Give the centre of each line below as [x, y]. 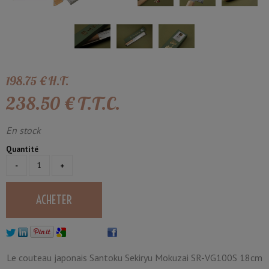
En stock [23, 130]
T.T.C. [99, 103]
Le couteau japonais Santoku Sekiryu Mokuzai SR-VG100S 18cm [134, 257]
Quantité [22, 149]
